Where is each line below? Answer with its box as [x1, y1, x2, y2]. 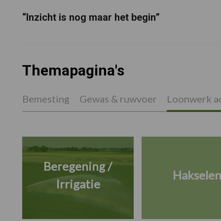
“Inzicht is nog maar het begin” [22, 11, 160, 23]
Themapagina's [22, 62, 124, 79]
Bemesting [22, 93, 70, 105]
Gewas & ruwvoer [79, 93, 157, 105]
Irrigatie [55, 177, 100, 191]
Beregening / [43, 159, 112, 174]
